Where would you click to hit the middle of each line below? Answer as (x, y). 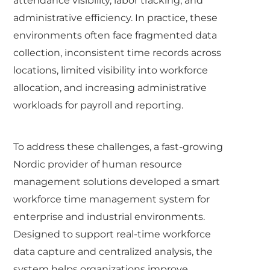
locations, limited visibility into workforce (111, 70)
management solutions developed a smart (117, 181)
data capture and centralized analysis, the (113, 251)
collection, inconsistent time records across (118, 52)
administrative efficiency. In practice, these (116, 17)
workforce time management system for (112, 199)
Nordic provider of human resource (98, 164)
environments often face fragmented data (115, 35)
